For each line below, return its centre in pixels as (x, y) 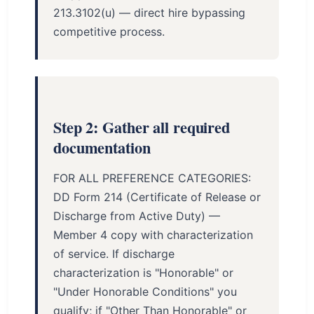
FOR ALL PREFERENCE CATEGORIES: (152, 178)
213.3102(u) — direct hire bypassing (149, 13)
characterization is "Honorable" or (143, 273)
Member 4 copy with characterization (153, 235)
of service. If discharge (114, 254)
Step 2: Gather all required (142, 127)
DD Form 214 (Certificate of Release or (157, 197)
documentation (102, 148)
